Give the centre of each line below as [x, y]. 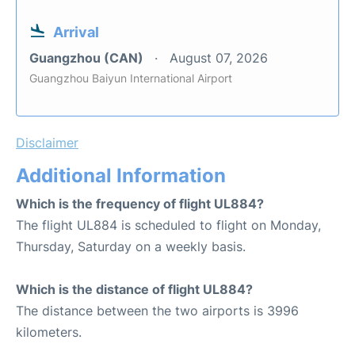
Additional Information [121, 176]
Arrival [76, 32]
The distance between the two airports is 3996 [157, 311]
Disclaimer [47, 143]
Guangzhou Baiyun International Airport [131, 78]
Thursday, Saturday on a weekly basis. [131, 247]
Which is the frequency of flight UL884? [140, 204]
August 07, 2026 [219, 58]
